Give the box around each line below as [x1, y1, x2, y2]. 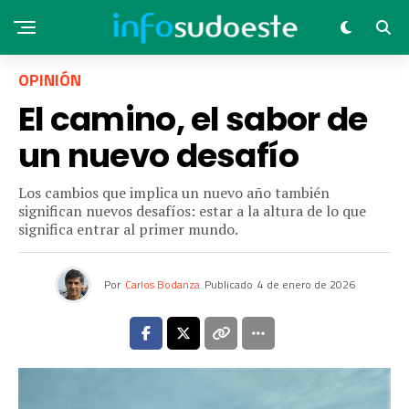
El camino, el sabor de [18, 96, 368, 142]
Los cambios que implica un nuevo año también [18, 183, 330, 203]
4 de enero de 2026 [257, 276, 355, 293]
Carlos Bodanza [124, 276, 200, 293]
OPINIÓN [18, 68, 81, 92]
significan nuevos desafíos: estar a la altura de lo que [18, 201, 366, 221]
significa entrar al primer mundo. [18, 219, 238, 239]
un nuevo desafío [18, 132, 299, 179]
